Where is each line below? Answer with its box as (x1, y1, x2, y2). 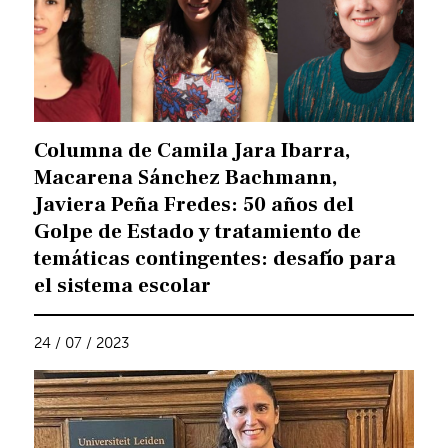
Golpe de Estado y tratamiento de (34, 218, 362, 246)
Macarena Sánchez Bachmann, (34, 164, 338, 192)
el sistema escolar (34, 272, 212, 300)
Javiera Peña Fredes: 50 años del (34, 191, 355, 219)
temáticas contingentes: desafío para (34, 245, 397, 273)
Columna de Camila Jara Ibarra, (34, 137, 351, 165)
